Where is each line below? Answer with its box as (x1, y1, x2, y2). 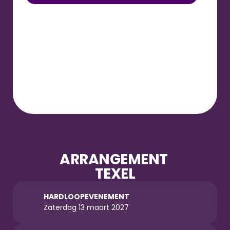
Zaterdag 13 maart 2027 (44, 202, 129, 213)
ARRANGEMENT (60, 149, 168, 169)
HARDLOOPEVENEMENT (44, 191, 129, 202)
